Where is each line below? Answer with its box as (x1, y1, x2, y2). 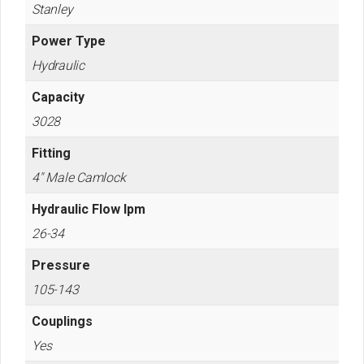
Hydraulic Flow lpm (32, 201, 145, 217)
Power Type (32, 33, 106, 49)
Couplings (32, 314, 93, 329)
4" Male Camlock (32, 170, 126, 185)
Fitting (32, 145, 71, 161)
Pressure (32, 258, 90, 273)
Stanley (32, 2, 73, 17)
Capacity (32, 89, 84, 105)
